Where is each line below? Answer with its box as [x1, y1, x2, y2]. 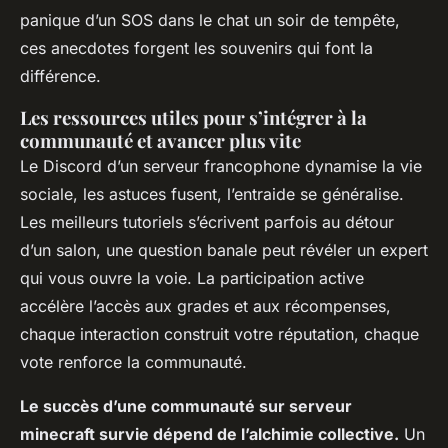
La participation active [197, 267, 364, 288]
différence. [20, 65, 101, 86]
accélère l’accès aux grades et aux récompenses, [20, 295, 391, 316]
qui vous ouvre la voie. [20, 267, 197, 288]
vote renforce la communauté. [20, 351, 247, 372]
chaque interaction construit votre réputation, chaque [20, 323, 419, 344]
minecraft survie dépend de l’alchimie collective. [20, 423, 399, 444]
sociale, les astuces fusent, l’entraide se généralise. [20, 183, 404, 204]
